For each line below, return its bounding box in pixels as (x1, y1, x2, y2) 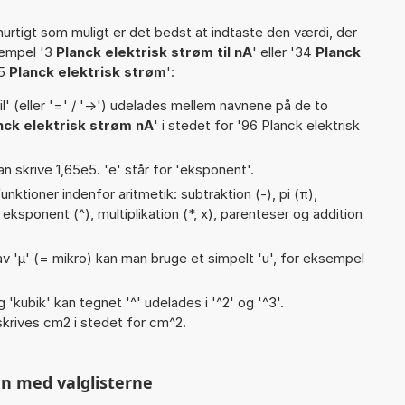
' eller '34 (252, 42, 316, 61)
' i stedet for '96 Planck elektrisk (154, 116, 360, 134)
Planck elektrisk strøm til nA (56, 42, 252, 61)
